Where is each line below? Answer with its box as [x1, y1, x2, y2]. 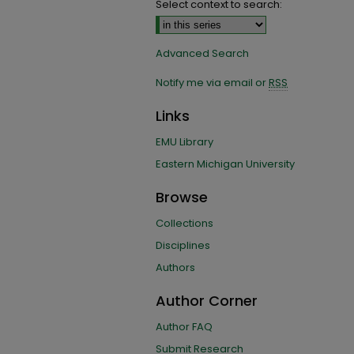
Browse [156, 187, 208, 207]
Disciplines [156, 238, 210, 253]
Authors [156, 260, 195, 275]
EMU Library [156, 134, 213, 149]
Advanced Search [156, 46, 249, 61]
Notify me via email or [156, 75, 269, 90]
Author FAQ [156, 319, 213, 334]
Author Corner [156, 291, 258, 311]
